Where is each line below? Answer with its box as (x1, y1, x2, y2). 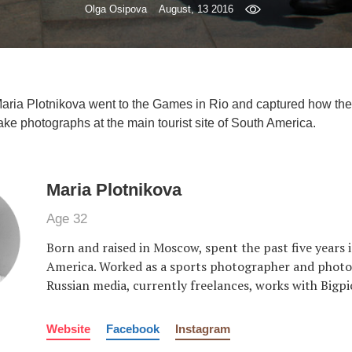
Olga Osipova (85, 3, 148, 16)
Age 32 (46, 211, 87, 226)
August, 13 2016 (159, 3, 234, 16)
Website (46, 322, 90, 335)
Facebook (106, 322, 159, 335)
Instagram (175, 322, 230, 335)
